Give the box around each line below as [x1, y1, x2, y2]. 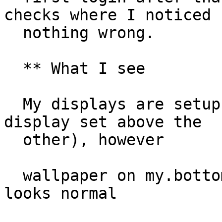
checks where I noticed [4, 6, 211, 24]
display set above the [4, 113, 202, 131]
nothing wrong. [4, 24, 23, 42]
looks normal [4, 184, 117, 203]
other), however [4, 131, 23, 149]
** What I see [4, 59, 23, 78]
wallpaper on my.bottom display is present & [4, 166, 23, 185]
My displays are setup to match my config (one [4, 95, 23, 113]
